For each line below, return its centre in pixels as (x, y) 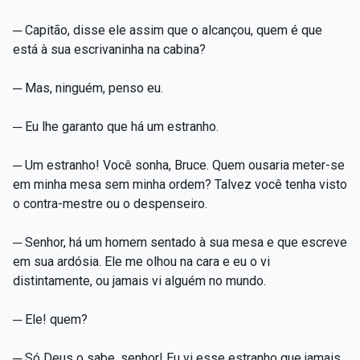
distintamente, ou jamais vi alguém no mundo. (139, 280)
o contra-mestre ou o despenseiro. (110, 203)
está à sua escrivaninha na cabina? (109, 49)
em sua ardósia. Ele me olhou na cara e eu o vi (141, 261)
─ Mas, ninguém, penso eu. (88, 88)
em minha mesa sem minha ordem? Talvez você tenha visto (180, 184)
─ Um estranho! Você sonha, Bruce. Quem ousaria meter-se (179, 165)
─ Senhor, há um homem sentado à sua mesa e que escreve (180, 242)
